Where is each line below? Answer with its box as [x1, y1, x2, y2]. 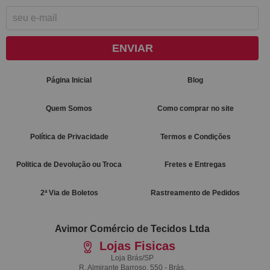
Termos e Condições [160, 132, 231, 141]
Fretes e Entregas [165, 160, 227, 169]
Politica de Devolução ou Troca [16, 160, 122, 169]
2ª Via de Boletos [40, 189, 98, 198]
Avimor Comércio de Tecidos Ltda [55, 223, 210, 234]
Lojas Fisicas [99, 239, 176, 253]
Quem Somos [46, 104, 93, 113]
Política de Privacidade [30, 132, 108, 141]
